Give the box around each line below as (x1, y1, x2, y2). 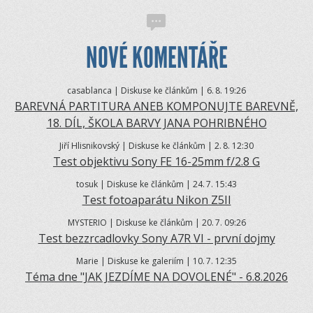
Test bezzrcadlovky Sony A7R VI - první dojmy (38, 231, 275, 247)
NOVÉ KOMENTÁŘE (85, 40, 228, 76)
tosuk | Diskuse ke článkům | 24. (76, 178, 205, 191)
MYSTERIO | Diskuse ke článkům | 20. (67, 217, 214, 229)
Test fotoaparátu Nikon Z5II (82, 192, 231, 208)
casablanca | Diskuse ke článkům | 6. (67, 85, 214, 97)
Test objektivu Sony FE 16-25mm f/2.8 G (53, 154, 260, 170)
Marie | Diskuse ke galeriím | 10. (76, 255, 205, 268)
